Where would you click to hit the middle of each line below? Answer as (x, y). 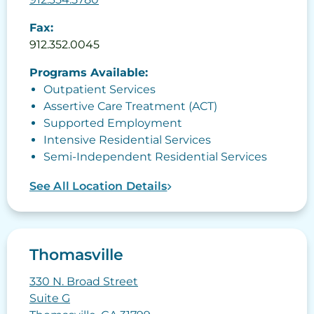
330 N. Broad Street (84, 282)
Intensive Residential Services (127, 140)
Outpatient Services (100, 90)
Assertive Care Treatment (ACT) (130, 107)
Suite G (50, 299)
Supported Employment (113, 123)
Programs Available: (89, 73)
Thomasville (76, 255)
